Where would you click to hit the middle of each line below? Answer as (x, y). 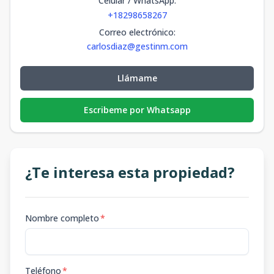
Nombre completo (62, 218)
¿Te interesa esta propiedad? (130, 172)
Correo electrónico (136, 32)
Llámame (137, 78)
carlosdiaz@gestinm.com (137, 46)
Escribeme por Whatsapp (137, 110)
